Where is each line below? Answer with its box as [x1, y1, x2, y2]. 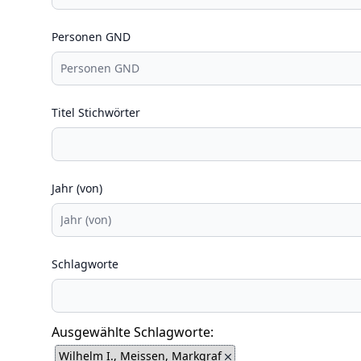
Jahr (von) [52, 180, 102, 196]
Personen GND [52, 29, 131, 44]
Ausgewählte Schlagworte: [52, 323, 214, 341]
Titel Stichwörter [52, 105, 140, 120]
